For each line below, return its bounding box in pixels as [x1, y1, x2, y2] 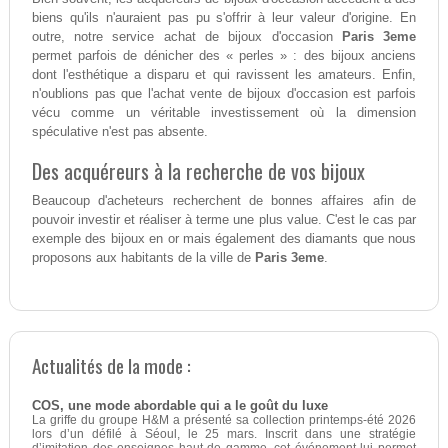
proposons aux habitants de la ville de [31, 249, 255, 265]
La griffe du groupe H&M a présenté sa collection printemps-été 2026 [31, 412, 417, 427]
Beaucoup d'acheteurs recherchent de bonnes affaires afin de [31, 192, 417, 208]
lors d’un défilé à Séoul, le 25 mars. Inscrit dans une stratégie [31, 426, 417, 441]
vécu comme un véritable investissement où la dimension [31, 104, 417, 120]
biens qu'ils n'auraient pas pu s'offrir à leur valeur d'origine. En [31, 9, 417, 25]
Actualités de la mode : [31, 350, 191, 380]
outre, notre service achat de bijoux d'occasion [31, 28, 342, 44]
